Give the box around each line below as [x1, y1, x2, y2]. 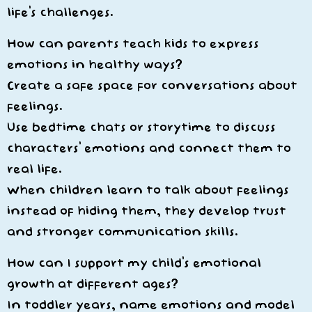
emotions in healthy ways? [7, 57, 182, 72]
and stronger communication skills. [7, 224, 238, 240]
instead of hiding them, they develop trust [7, 203, 286, 219]
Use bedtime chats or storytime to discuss [7, 120, 276, 135]
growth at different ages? [7, 276, 178, 292]
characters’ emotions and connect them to [7, 141, 291, 156]
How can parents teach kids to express [7, 36, 259, 52]
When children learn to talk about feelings [7, 182, 289, 198]
